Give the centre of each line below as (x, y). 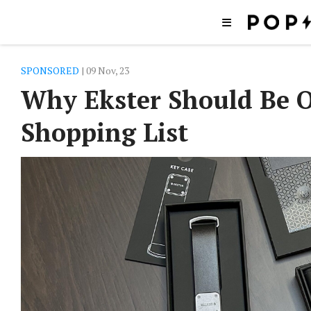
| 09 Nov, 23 (104, 70)
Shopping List (104, 132)
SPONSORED (50, 70)
